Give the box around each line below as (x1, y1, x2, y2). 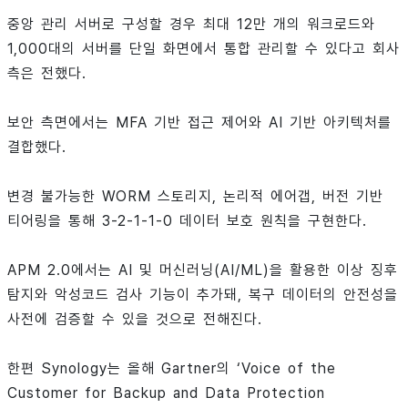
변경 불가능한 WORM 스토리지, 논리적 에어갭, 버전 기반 (7, 188, 383, 206)
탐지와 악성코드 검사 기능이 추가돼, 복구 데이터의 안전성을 (7, 286, 398, 304)
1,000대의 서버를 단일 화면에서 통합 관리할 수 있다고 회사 (7, 40, 400, 58)
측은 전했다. (7, 65, 87, 83)
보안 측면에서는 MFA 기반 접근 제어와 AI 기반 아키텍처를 (7, 114, 392, 132)
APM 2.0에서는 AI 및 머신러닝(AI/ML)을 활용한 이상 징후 (7, 261, 398, 280)
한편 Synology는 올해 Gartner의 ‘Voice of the (7, 360, 336, 378)
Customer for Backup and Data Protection (7, 384, 325, 403)
